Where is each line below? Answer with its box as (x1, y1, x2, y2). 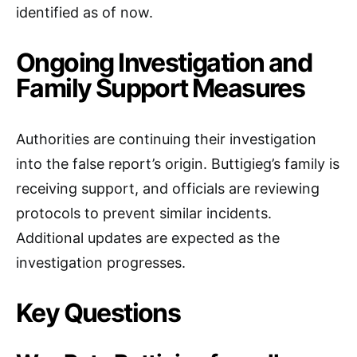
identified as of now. (16, 3, 153, 21)
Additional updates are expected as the (16, 229, 280, 246)
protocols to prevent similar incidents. (16, 204, 272, 222)
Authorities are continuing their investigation (16, 130, 316, 147)
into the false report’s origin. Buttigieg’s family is (16, 155, 339, 172)
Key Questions (16, 296, 181, 328)
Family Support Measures (16, 72, 305, 104)
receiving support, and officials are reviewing (16, 179, 320, 197)
